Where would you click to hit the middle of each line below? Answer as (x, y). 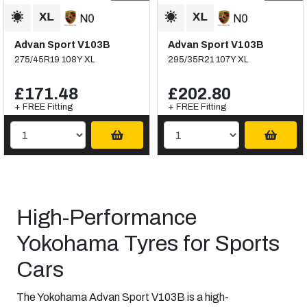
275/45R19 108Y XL (55, 59)
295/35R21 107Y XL (208, 59)
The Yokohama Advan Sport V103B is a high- (123, 297)
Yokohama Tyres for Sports (148, 244)
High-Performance (107, 218)
